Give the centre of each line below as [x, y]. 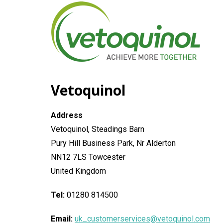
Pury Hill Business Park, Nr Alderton [113, 143]
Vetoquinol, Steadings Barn [98, 129]
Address [67, 115]
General [95, 11]
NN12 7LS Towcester [88, 157]
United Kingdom [78, 171]
